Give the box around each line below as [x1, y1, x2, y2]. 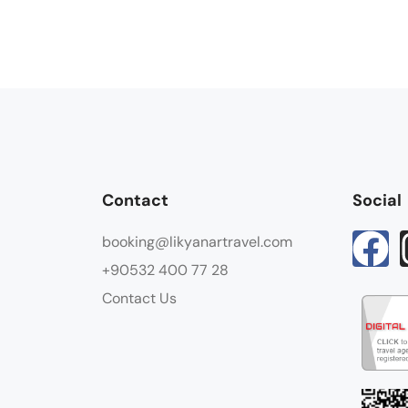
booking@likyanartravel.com [102, 232, 292, 251]
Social [352, 189, 402, 211]
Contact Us [102, 289, 177, 308]
